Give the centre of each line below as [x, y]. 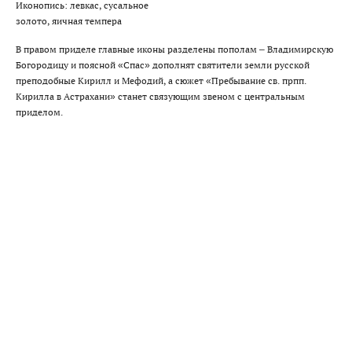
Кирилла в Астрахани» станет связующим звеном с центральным [160, 96]
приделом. [39, 112]
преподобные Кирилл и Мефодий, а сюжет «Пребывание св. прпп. [161, 80]
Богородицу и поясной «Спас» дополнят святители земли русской [163, 64]
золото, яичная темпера [69, 20]
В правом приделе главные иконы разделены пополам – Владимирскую [174, 49]
